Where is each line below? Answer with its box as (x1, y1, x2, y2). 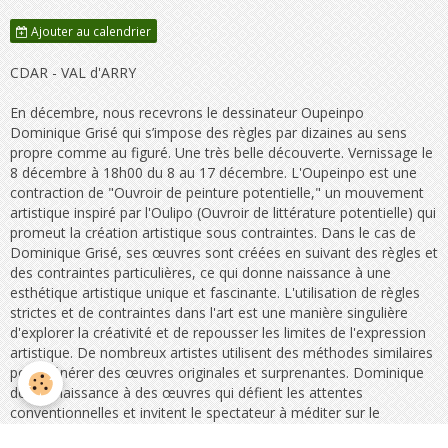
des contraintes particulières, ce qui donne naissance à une (10, 262, 391, 282)
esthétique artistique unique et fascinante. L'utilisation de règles (10, 282, 420, 302)
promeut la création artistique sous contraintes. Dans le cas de (10, 222, 416, 242)
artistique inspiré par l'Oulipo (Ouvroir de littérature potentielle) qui (10, 202, 436, 222)
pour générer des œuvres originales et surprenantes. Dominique (10, 362, 424, 382)
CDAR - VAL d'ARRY (10, 62, 136, 82)
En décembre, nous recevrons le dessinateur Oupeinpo (10, 102, 364, 122)
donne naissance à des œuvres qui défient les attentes (10, 382, 363, 402)
